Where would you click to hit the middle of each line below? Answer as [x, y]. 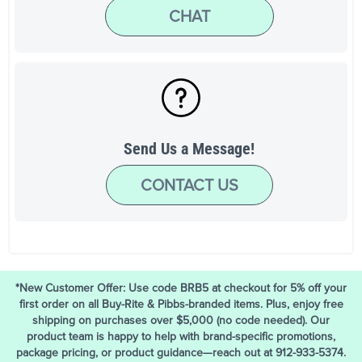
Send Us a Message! [189, 148]
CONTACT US [189, 185]
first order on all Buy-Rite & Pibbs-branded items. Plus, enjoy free [181, 304]
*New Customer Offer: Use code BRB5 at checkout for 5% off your [181, 288]
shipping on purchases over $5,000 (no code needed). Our [181, 320]
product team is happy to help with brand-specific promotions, [181, 337]
